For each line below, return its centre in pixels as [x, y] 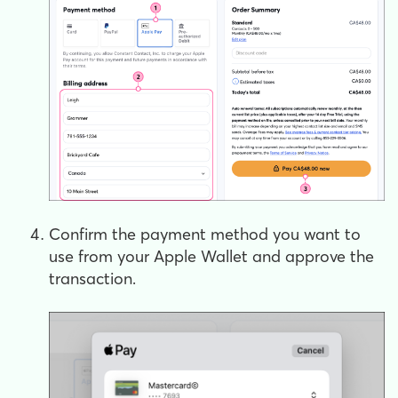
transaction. [92, 279]
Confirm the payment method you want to [205, 235]
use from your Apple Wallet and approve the [211, 257]
